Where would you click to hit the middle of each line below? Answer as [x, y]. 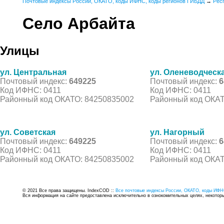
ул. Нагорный [177, 132]
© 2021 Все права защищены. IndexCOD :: [69, 190]
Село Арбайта [79, 24]
